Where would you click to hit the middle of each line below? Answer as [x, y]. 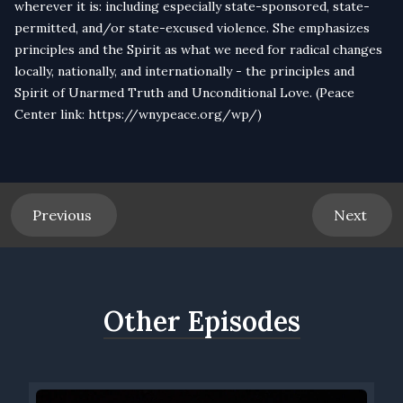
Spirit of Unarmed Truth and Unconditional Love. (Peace [184, 93]
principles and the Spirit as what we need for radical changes [198, 50]
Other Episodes [201, 322]
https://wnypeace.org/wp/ [173, 115]
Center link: [51, 115]
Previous [64, 215]
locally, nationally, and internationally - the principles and [184, 72]
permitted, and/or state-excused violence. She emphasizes [192, 28]
